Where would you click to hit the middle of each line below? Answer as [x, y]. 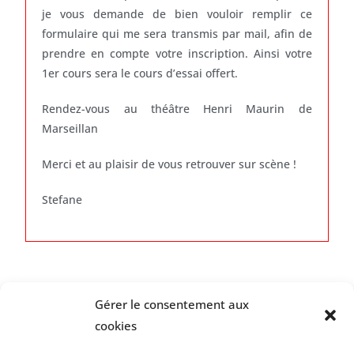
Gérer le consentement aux [172, 304]
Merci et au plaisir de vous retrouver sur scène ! [169, 164]
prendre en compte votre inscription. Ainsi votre [177, 53]
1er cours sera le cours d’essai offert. [143, 73]
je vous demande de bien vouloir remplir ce [177, 14]
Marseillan [70, 128]
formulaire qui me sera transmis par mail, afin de [177, 34]
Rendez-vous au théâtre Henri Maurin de [177, 109]
